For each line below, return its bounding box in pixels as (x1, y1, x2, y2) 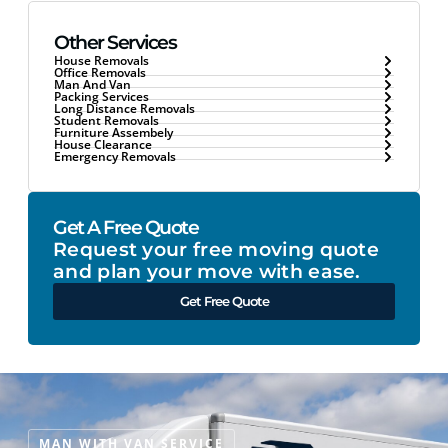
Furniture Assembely (54, 124, 173, 142)
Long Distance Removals (54, 100, 195, 118)
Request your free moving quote (53, 238, 379, 262)
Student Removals (54, 112, 159, 130)
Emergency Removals (54, 148, 176, 166)
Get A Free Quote (53, 216, 198, 240)
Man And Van (54, 76, 131, 94)
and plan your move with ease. (53, 260, 361, 284)
